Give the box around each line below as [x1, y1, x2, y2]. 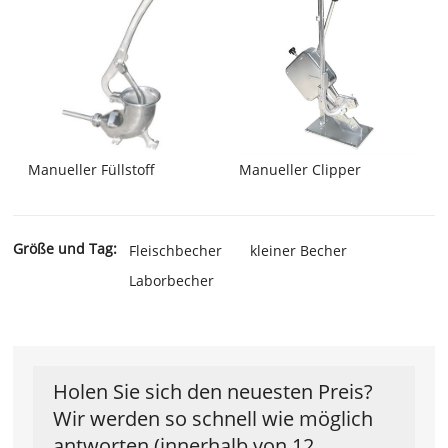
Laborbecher [129, 271, 215, 291]
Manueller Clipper [238, 160, 361, 180]
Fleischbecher [129, 241, 223, 261]
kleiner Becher [250, 241, 348, 261]
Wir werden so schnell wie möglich [53, 405, 374, 433]
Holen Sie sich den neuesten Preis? [53, 378, 374, 406]
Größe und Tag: [13, 239, 118, 259]
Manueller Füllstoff [28, 160, 156, 180]
